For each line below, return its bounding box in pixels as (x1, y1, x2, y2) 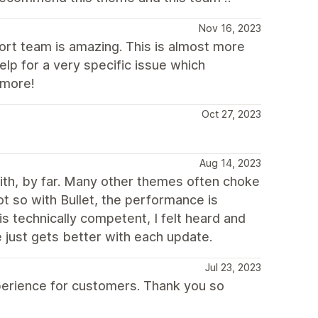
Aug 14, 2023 (199, 157, 261, 169)
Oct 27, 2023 (202, 108, 261, 120)
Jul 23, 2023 (205, 261, 261, 273)
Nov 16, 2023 (199, 22, 261, 34)
